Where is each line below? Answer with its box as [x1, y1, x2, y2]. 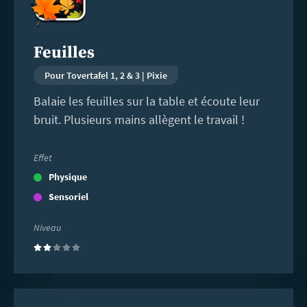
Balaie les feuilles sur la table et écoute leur [33, 93, 260, 110]
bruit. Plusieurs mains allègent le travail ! [33, 112, 245, 128]
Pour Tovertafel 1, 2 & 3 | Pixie [44, 69, 167, 82]
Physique [48, 170, 87, 183]
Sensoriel [48, 190, 88, 203]
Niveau [33, 221, 61, 234]
